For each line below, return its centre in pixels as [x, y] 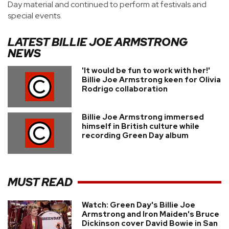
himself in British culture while [141, 126]
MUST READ [40, 182]
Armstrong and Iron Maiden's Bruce [151, 214]
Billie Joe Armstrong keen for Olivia [151, 80]
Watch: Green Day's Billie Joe [139, 205]
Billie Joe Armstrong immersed [143, 117]
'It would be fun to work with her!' [146, 71]
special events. [35, 16]
